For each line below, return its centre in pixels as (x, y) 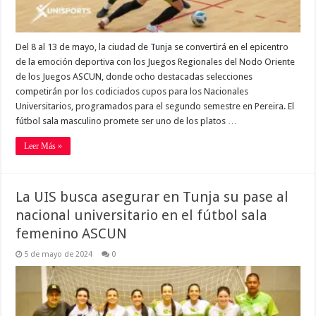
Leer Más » (43, 146)
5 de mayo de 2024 (59, 255)
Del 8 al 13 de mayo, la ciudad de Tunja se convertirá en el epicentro (152, 47)
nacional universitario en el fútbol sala (142, 215)
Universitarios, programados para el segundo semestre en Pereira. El (155, 107)
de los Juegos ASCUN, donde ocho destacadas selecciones (134, 77)
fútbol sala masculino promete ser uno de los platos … (127, 121)
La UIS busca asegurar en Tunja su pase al (152, 197)
